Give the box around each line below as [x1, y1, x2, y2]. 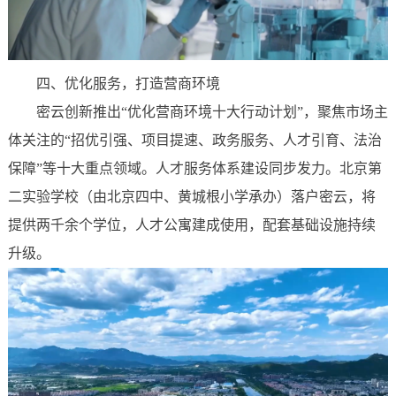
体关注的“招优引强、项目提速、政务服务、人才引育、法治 [7, 132, 382, 148]
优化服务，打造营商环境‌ [64, 75, 220, 91]
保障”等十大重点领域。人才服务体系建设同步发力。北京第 [7, 160, 382, 176]
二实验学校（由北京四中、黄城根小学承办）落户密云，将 [7, 188, 376, 204]
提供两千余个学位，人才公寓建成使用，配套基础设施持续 [7, 217, 376, 232]
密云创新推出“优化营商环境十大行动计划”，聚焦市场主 [35, 103, 388, 119]
